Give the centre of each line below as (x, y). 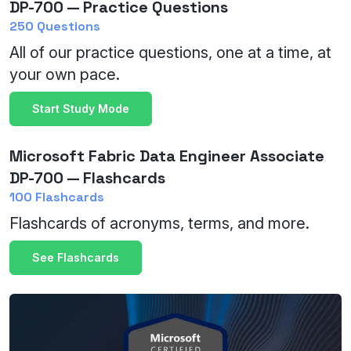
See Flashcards (76, 257)
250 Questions (55, 26)
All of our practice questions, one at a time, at (170, 52)
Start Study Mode (81, 109)
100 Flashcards (57, 197)
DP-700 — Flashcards (87, 178)
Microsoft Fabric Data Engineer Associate (167, 156)
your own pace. (65, 74)
